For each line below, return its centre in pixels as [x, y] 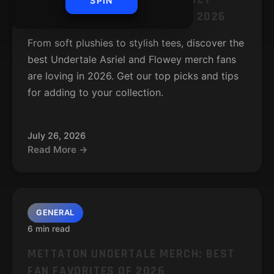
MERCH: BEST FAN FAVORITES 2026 [127, 17]
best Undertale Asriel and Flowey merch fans [132, 59]
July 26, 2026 [57, 135]
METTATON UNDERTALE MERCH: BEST [131, 254]
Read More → [58, 150]
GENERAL [55, 213]
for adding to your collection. [95, 92]
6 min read [49, 229]
